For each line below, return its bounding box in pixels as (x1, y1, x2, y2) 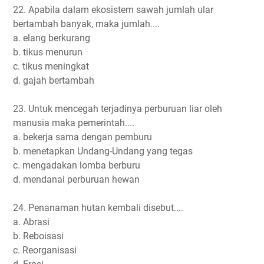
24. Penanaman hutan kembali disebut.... (13, 202, 183, 213)
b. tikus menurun (13, 46, 82, 58)
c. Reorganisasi (13, 244, 77, 256)
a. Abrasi (13, 216, 49, 227)
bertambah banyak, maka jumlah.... (13, 18, 160, 29)
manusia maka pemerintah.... (13, 117, 134, 128)
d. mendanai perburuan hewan (13, 173, 140, 185)
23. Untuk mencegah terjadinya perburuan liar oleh (13, 103, 222, 114)
